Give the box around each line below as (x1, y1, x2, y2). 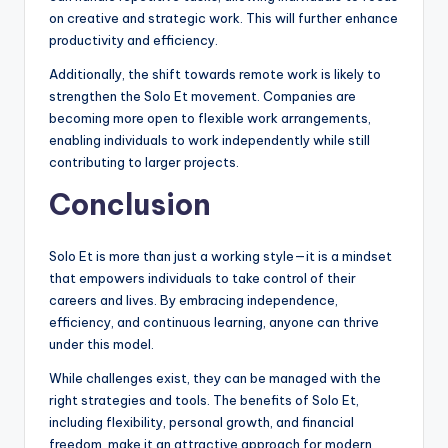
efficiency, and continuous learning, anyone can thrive (49, 314, 379, 331)
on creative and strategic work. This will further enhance (49, 10, 398, 27)
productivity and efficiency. (49, 32, 218, 49)
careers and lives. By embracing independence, (49, 292, 338, 309)
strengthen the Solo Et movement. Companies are (49, 88, 356, 105)
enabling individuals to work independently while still (49, 132, 370, 149)
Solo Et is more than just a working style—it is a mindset (49, 248, 392, 265)
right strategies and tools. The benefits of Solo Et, (49, 392, 359, 409)
